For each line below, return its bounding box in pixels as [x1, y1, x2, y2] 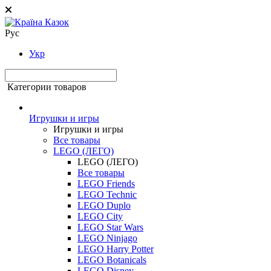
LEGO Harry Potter [77, 244, 154, 254]
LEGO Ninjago [77, 233, 137, 243]
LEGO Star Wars [77, 222, 143, 232]
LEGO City [77, 211, 123, 221]
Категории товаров [7, 82, 87, 92]
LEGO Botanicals [77, 255, 146, 265]
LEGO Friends [77, 178, 135, 189]
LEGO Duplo [77, 200, 131, 211]
